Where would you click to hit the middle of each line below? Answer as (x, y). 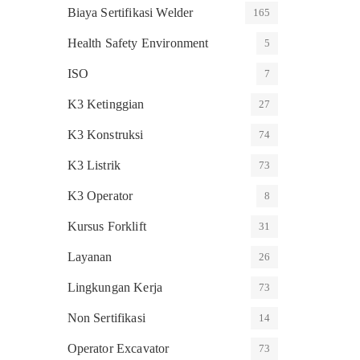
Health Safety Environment (138, 43)
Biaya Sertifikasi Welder (130, 12)
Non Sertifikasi (106, 318)
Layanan (90, 257)
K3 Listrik (94, 165)
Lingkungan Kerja (115, 287)
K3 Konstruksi (105, 135)
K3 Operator (100, 196)
